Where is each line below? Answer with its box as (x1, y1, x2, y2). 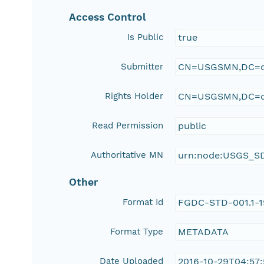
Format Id (123, 197, 164, 208)
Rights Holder (105, 91, 164, 102)
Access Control (69, 11, 147, 24)
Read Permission (92, 120, 164, 131)
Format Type (110, 226, 164, 237)
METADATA (178, 226, 229, 238)
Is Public (127, 32, 164, 43)
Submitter (121, 61, 164, 72)
